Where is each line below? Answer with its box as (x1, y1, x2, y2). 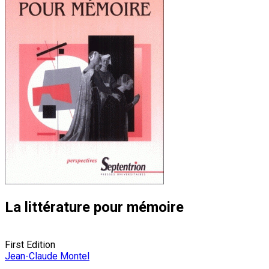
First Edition (5, 238, 55, 250)
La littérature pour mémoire (5, 198, 184, 216)
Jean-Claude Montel (5, 250, 89, 262)
